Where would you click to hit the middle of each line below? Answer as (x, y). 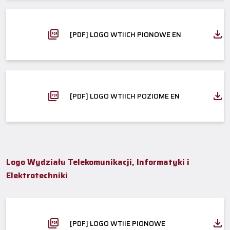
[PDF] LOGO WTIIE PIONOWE (118, 223)
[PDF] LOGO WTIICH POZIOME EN (125, 96)
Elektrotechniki (37, 175)
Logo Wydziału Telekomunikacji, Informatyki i (98, 162)
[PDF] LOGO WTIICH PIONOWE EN (126, 34)
